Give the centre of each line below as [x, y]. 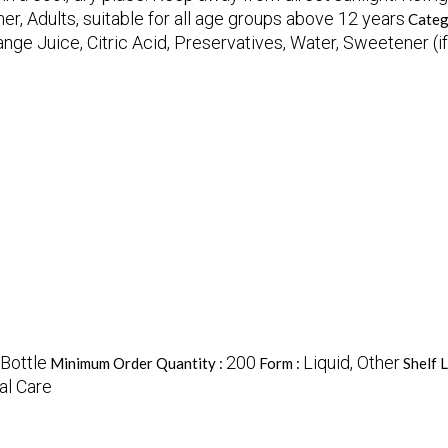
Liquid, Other [351, 363]
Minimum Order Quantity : [137, 363]
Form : [280, 363]
